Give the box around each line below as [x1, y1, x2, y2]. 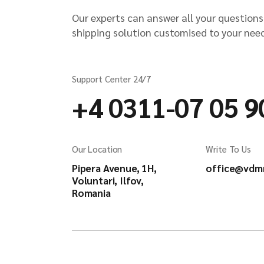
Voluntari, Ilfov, [72, 174, 144, 187]
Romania [72, 186, 111, 199]
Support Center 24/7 [72, 73, 151, 84]
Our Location [72, 143, 123, 154]
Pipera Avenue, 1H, [72, 161, 157, 174]
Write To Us [206, 143, 251, 154]
